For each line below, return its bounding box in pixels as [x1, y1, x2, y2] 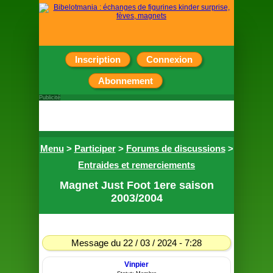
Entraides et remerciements [78, 160, 195, 170]
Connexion [146, 54, 193, 65]
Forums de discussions [126, 143, 225, 154]
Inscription [74, 54, 121, 65]
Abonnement [98, 76, 153, 86]
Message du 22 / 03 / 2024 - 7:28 [71, 238, 202, 248]
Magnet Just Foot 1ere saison [59, 179, 214, 191]
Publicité [39, 94, 60, 101]
